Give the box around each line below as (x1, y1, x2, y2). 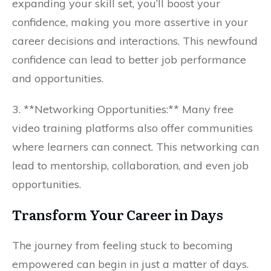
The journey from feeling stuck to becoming (12, 238, 233, 252)
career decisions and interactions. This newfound (12, 34, 258, 48)
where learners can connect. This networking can (12, 140, 259, 154)
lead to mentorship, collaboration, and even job (12, 158, 249, 172)
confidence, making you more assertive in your (12, 15, 248, 29)
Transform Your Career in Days (12, 204, 223, 224)
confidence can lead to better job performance (12, 53, 246, 67)
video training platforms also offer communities (12, 121, 253, 135)
